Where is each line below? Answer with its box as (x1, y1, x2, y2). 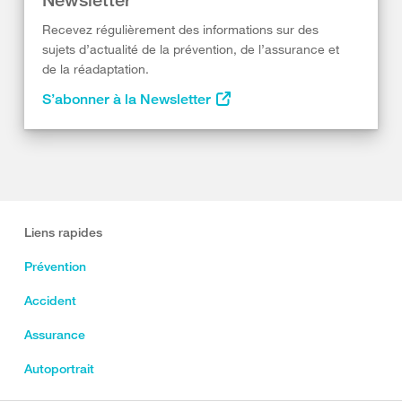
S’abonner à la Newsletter (42, 91, 214, 108)
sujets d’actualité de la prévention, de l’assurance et (42, 41, 339, 57)
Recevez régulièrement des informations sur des (42, 22, 319, 37)
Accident (24, 293, 76, 309)
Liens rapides (24, 224, 102, 240)
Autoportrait (24, 361, 94, 377)
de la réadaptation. (42, 61, 149, 76)
